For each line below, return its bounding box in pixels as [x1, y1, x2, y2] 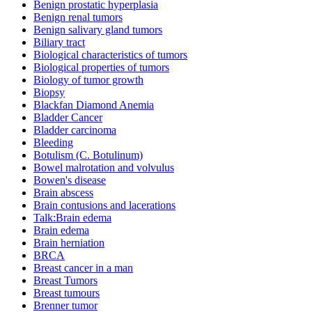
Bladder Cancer [33, 111, 102, 124]
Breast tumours [33, 287, 100, 299]
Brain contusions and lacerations [33, 199, 175, 212]
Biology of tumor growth [33, 74, 143, 86]
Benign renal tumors [33, 11, 123, 24]
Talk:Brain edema [33, 212, 111, 224]
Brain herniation [33, 237, 104, 249]
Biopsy [33, 86, 65, 99]
